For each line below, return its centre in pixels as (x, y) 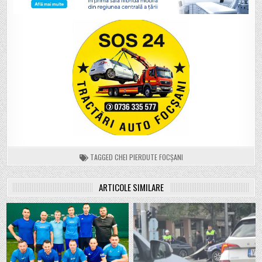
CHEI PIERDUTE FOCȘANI (149, 157)
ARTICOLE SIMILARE (131, 187)
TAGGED (101, 157)
